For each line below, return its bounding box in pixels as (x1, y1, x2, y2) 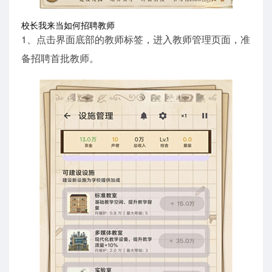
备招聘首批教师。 (21, 50, 99, 65)
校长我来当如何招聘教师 (21, 18, 115, 31)
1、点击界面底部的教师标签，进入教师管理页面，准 (21, 32, 250, 46)
